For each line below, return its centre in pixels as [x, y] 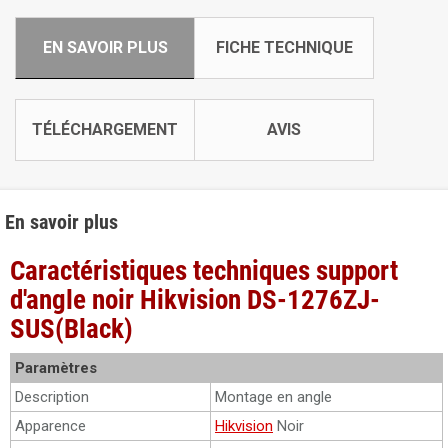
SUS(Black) [71, 329]
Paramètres [56, 368]
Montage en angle [273, 397]
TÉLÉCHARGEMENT [105, 129]
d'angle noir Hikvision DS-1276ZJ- [195, 300]
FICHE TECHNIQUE [284, 47]
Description [52, 397]
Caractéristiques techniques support [204, 271]
